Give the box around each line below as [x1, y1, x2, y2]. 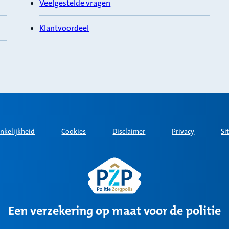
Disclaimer [112, 126, 146, 136]
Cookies [61, 126, 86, 136]
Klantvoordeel [39, 22, 89, 33]
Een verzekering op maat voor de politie [8, 202, 221, 219]
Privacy [172, 126, 195, 136]
